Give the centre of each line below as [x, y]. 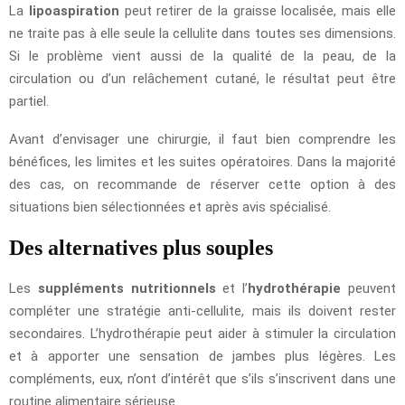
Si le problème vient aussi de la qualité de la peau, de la [202, 56]
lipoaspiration [74, 10]
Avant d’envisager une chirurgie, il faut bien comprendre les [202, 139]
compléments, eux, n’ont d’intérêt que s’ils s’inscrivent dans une [202, 378]
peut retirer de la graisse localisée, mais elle [258, 10]
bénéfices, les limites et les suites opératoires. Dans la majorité [202, 161]
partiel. [29, 101]
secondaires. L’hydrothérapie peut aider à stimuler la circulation [202, 333]
